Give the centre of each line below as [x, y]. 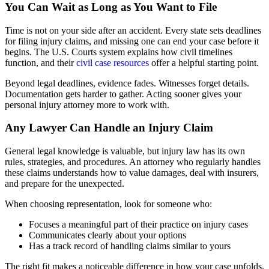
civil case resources [111, 62]
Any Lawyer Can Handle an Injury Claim [109, 128]
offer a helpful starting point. [204, 62]
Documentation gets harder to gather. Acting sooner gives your [123, 94]
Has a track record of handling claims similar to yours [130, 246]
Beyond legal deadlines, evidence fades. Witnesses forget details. [127, 83]
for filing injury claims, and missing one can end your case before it [132, 41]
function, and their [39, 62]
